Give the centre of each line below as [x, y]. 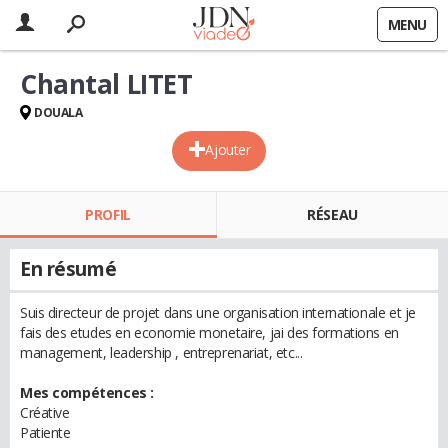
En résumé [68, 269]
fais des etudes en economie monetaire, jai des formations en [209, 332]
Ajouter [228, 149]
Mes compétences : [87, 392]
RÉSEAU [332, 214]
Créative [45, 412]
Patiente [45, 432]
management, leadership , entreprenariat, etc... [161, 352]
